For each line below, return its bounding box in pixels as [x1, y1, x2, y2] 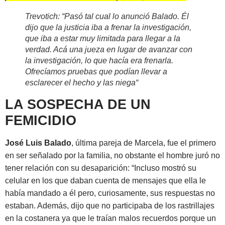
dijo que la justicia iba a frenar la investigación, [25, 23, 191, 32]
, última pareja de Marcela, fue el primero [71, 139, 216, 148]
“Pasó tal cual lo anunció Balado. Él [62, 12, 189, 21]
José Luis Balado [5, 139, 71, 148]
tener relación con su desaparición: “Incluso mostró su [5, 164, 196, 173]
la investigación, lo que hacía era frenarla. [25, 56, 173, 65]
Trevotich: [25, 12, 62, 21]
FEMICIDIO [5, 113, 76, 129]
